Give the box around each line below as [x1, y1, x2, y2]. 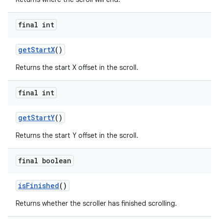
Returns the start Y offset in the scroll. [16, 131, 138, 140]
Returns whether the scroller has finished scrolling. [16, 199, 177, 208]
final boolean [18, 156, 71, 165]
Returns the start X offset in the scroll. [16, 63, 138, 72]
